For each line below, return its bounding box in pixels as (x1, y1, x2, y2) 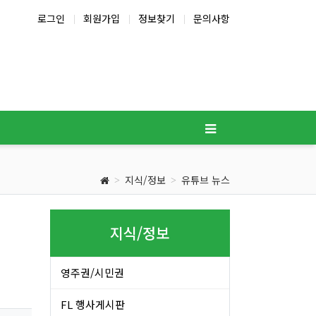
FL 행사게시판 (60, 297, 125, 312)
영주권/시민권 (60, 265, 124, 281)
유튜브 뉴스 (181, 173, 230, 187)
